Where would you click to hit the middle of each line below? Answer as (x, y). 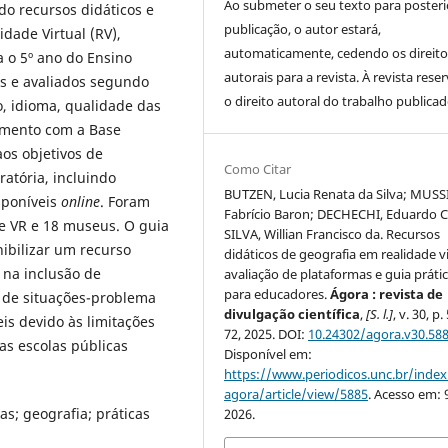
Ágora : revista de (387, 294)
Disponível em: (268, 354)
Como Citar (258, 169)
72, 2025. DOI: (266, 334)
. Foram (125, 201)
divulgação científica (292, 314)
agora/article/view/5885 (296, 394)
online (80, 201)
